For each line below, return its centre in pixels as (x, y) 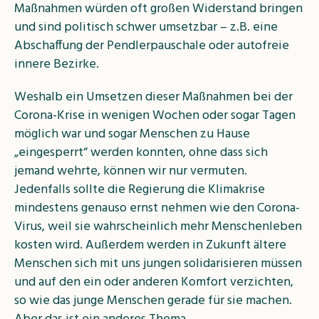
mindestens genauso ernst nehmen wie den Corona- (157, 208)
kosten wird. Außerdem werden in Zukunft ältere (150, 245)
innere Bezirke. (57, 64)
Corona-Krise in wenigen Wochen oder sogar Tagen (155, 115)
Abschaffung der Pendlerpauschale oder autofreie (152, 46)
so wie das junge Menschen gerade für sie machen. (153, 300)
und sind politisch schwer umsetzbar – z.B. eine (146, 27)
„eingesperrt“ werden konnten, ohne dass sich (141, 152)
